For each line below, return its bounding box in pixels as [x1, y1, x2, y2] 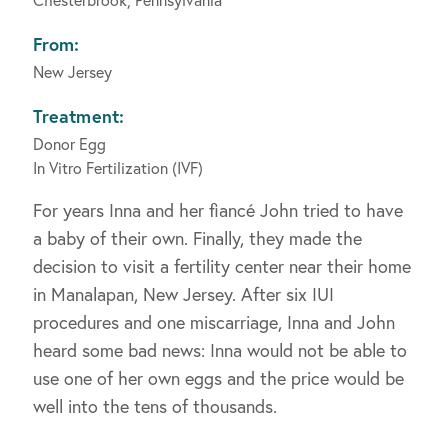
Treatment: [33, 104, 124, 129]
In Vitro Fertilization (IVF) [33, 157, 203, 179]
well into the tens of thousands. [33, 394, 277, 419]
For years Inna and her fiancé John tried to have [33, 198, 403, 223]
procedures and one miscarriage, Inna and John [33, 310, 395, 335]
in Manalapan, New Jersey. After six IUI [33, 282, 334, 307]
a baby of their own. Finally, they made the [33, 226, 362, 251]
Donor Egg [33, 133, 106, 155]
